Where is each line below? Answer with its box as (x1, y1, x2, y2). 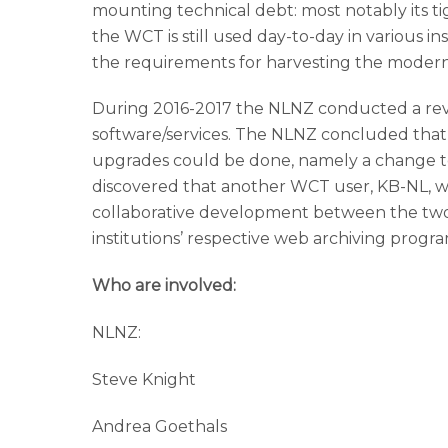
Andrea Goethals (92, 416, 227, 436)
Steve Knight (92, 369, 196, 389)
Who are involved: (92, 276, 236, 296)
